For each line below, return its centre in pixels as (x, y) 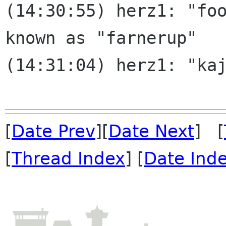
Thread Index (68, 159)
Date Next (151, 131)
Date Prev (53, 131)
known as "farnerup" (101, 38)
